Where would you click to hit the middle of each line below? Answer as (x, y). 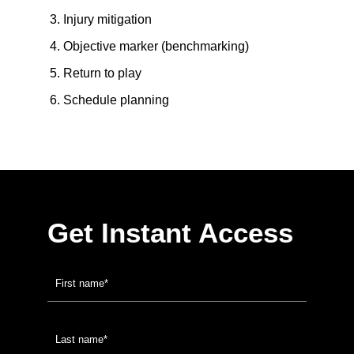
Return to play (102, 73)
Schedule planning (116, 100)
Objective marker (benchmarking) (156, 46)
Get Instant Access (170, 233)
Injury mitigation (107, 19)
